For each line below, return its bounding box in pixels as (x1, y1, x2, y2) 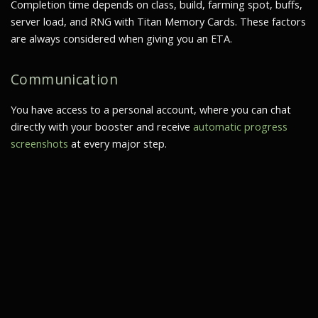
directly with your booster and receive (11, 119, 193, 133)
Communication (11, 69, 118, 89)
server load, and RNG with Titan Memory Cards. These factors (11, 14, 306, 28)
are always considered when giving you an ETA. (11, 31, 232, 45)
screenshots (11, 136, 68, 150)
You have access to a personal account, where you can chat (11, 102, 291, 116)
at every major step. (68, 136, 167, 150)
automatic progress (193, 119, 287, 133)
